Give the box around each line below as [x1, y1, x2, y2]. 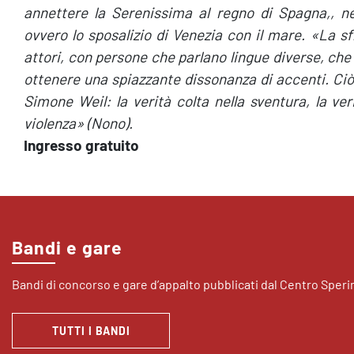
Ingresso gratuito [24, 136, 139, 154]
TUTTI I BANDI [51, 324, 130, 337]
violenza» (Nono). [24, 114, 133, 132]
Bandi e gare [12, 236, 122, 258]
